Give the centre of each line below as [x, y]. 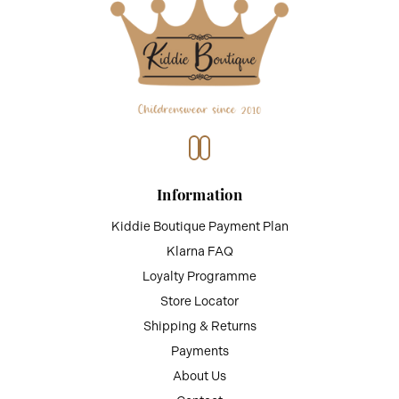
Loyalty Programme [199, 277]
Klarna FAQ [199, 252]
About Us [199, 376]
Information [199, 194]
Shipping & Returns [199, 326]
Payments [199, 351]
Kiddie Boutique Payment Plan [199, 227]
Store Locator [199, 301]
